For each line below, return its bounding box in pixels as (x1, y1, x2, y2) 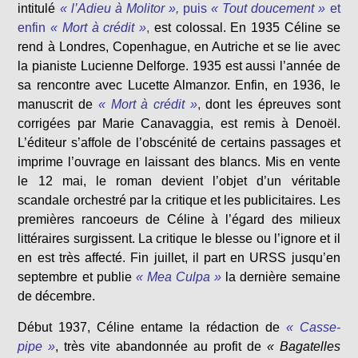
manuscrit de (18, 97, 93, 111)
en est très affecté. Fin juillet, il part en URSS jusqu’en (18, 251, 340, 265)
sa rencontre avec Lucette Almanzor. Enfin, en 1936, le (18, 78, 340, 92)
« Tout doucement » (211, 2, 326, 15)
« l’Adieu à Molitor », (59, 2, 179, 15)
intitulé (18, 2, 56, 15)
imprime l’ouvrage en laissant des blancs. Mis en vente (18, 155, 340, 169)
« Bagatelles (266, 340, 340, 353)
